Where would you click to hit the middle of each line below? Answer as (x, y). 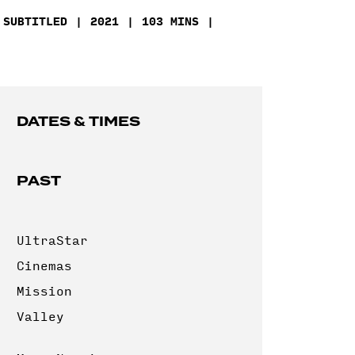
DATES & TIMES (78, 122)
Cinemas (44, 265)
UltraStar (52, 240)
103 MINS (170, 21)
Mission (44, 290)
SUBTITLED (35, 21)
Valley (40, 316)
